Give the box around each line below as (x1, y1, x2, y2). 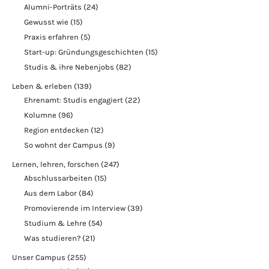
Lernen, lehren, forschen (12, 160, 99, 169)
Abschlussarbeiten (24, 174, 92, 183)
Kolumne (24, 110, 56, 119)
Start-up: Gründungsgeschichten (24, 47, 144, 56)
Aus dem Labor (24, 189, 77, 198)
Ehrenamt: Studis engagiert (24, 95, 123, 104)
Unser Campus (12, 253, 65, 262)
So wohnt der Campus (24, 141, 103, 150)
